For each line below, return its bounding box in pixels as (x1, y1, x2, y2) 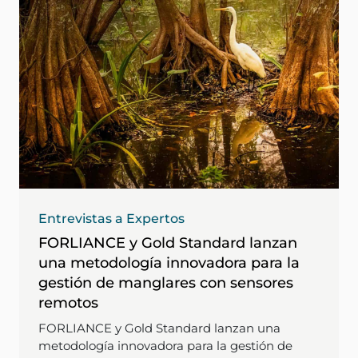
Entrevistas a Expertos (38, 210, 185, 226)
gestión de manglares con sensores (38, 273, 293, 292)
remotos (38, 293, 98, 312)
